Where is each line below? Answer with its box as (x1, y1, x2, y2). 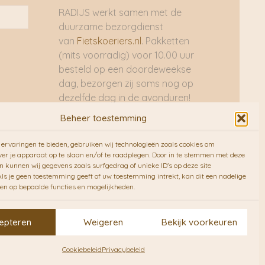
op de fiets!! (58, 134, 109, 146)
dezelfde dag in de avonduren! (58, 92, 190, 104)
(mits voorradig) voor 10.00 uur (58, 49, 194, 61)
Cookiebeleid (62, 245, 102, 254)
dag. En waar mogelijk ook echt (58, 120, 195, 132)
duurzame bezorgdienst (58, 21, 163, 33)
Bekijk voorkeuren (161, 216, 237, 228)
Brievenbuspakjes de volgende (58, 106, 192, 118)
